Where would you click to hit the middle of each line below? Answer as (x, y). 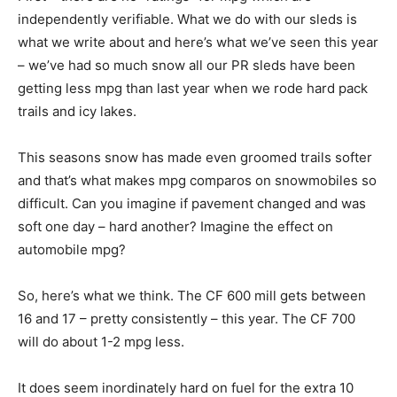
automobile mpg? (72, 250)
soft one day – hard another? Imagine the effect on (175, 227)
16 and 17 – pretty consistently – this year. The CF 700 (187, 319)
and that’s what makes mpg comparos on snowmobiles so (197, 181)
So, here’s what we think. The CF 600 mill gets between (192, 296)
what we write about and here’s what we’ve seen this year (198, 43)
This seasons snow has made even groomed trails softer (195, 158)
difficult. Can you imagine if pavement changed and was (192, 204)
